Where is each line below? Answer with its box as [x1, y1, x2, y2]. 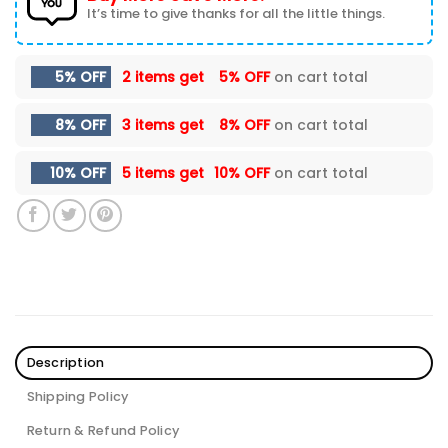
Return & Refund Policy [26, 422, 180, 440]
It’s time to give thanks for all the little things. [87, 4, 385, 24]
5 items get [122, 163, 208, 184]
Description [26, 354, 105, 372]
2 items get [122, 67, 208, 88]
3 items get [122, 115, 208, 136]
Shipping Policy [26, 388, 129, 406]
